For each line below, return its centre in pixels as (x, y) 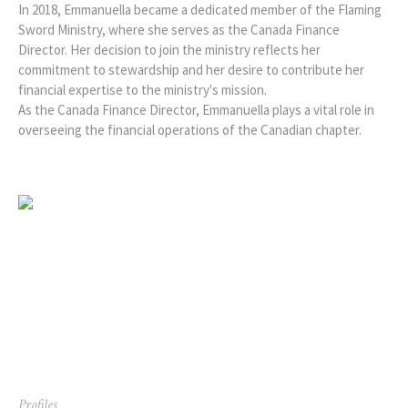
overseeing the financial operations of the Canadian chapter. (190, 129)
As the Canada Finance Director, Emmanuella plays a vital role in (196, 109)
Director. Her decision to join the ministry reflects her (169, 49)
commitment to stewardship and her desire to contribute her (191, 69)
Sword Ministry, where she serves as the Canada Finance (179, 29)
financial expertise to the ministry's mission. (143, 89)
